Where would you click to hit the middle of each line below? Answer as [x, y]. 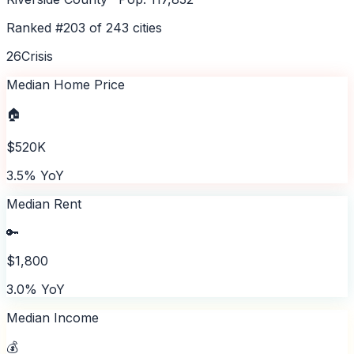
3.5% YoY [35, 175]
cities [145, 27]
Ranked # [35, 27]
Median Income [53, 317]
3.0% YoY [36, 289]
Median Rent [44, 203]
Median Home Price [66, 84]
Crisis [37, 56]
